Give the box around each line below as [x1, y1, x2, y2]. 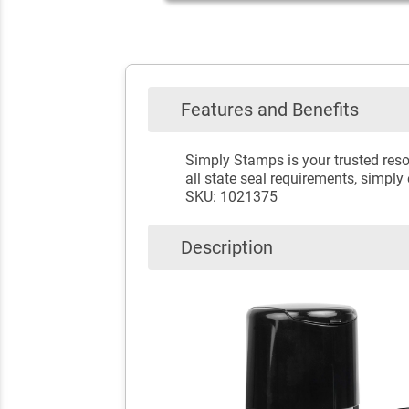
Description [181, 236, 273, 258]
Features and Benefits [181, 99, 359, 121]
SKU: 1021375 [184, 187, 278, 205]
